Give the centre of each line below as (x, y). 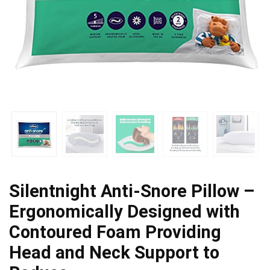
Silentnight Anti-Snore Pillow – (132, 191)
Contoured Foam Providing (115, 232)
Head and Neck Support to (114, 252)
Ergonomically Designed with (124, 211)
